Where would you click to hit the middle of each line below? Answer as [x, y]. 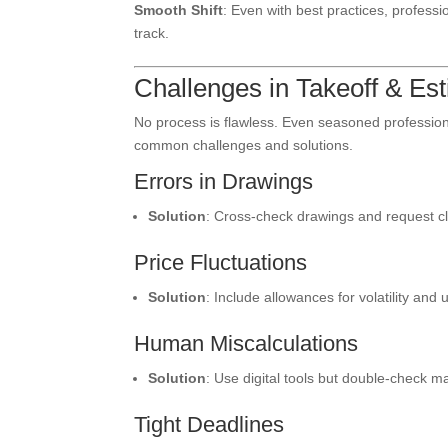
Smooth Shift [179, 10]
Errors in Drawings [224, 181]
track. [152, 33]
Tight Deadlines [209, 424]
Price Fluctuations [221, 262]
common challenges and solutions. [244, 145]
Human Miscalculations [246, 343]
